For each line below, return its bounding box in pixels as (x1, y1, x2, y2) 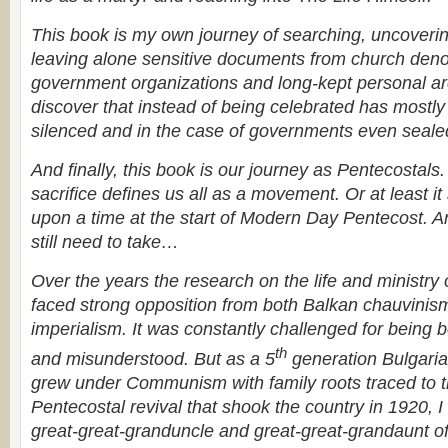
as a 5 (226, 348, 275, 369)
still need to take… (31, 232, 179, 252)
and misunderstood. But (31, 348, 226, 369)
